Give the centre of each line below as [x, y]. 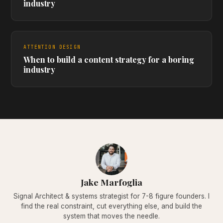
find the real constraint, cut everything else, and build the [111, 206]
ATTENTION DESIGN [52, 47]
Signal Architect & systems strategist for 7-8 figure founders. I [111, 196]
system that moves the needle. [111, 216]
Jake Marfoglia [111, 182]
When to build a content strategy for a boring [109, 59]
